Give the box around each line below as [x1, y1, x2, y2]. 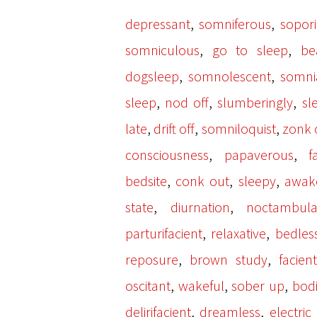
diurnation [170, 198, 230, 216]
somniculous [125, 41, 200, 59]
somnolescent [188, 67, 272, 85]
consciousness [125, 146, 209, 163]
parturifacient [125, 224, 202, 242]
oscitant [125, 277, 171, 294]
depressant [125, 15, 190, 33]
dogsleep [125, 67, 179, 85]
